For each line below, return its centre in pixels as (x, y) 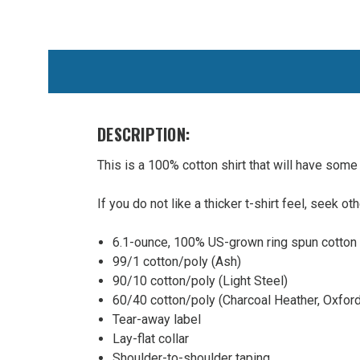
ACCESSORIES (101, 130)
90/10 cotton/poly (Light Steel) (200, 280)
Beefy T (96, 312)
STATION (101, 272)
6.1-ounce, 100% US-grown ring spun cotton (234, 242)
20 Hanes (100, 292)
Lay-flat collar (150, 338)
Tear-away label (156, 319)
